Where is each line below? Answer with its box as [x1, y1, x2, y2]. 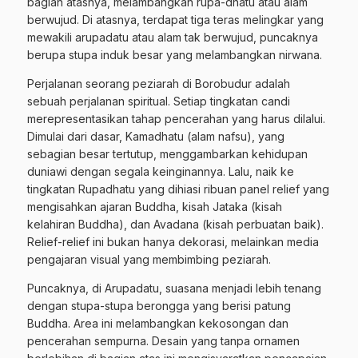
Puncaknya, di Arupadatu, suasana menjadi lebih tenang [27, 281, 321, 296]
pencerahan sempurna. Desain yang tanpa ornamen [27, 334, 300, 348]
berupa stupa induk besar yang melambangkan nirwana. [27, 48, 322, 62]
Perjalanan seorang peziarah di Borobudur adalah [27, 77, 290, 91]
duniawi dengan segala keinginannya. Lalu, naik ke [27, 165, 294, 179]
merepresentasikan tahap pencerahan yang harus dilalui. [27, 112, 325, 126]
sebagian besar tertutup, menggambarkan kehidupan [27, 147, 308, 161]
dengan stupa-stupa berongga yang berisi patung [27, 299, 291, 313]
